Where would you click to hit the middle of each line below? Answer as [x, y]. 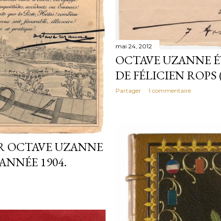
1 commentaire [170, 91]
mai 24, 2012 [134, 46]
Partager [128, 91]
